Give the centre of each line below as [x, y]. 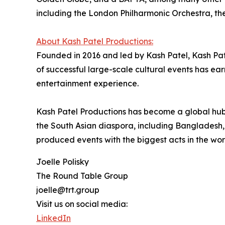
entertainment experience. [87, 84]
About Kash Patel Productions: [95, 41]
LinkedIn [53, 218]
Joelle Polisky [63, 162]
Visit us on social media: [82, 204]
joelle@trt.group [68, 190]
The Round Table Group [82, 176]
